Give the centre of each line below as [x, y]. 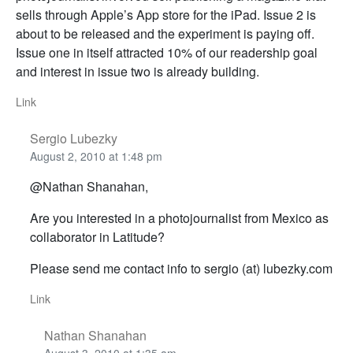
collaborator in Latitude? [97, 237]
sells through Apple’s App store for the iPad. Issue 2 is [166, 15]
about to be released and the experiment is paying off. [165, 34]
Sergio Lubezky [73, 139]
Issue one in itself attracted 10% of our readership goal [167, 53]
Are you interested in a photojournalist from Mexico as [179, 218]
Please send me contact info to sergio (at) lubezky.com [181, 269]
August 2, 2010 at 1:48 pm [96, 156]
